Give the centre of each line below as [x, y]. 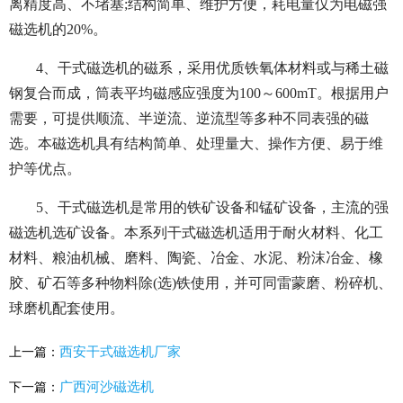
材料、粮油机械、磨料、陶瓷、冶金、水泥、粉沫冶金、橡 [196, 257]
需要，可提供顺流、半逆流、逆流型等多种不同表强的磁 [189, 118]
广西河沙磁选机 [107, 386]
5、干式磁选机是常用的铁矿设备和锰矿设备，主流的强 [212, 207]
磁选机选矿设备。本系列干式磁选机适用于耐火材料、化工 [196, 232]
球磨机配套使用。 [67, 308]
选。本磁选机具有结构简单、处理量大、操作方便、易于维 [196, 143]
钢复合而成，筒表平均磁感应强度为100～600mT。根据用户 [199, 93]
